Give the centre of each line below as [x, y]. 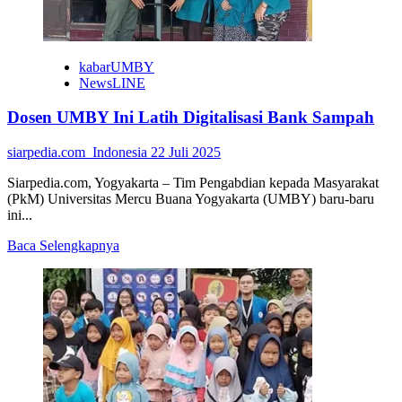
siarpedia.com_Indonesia [79, 153]
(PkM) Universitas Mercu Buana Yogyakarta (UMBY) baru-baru [191, 199]
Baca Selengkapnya [63, 246]
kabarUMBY [117, 66]
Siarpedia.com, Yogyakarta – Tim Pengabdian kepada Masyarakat [193, 183]
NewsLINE [112, 83]
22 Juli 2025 [186, 153]
